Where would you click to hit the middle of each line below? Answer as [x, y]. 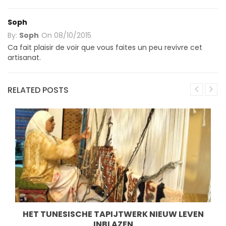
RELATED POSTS [38, 90]
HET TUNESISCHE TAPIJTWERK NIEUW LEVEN [113, 214]
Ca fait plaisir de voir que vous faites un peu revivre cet [105, 47]
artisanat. [24, 57]
